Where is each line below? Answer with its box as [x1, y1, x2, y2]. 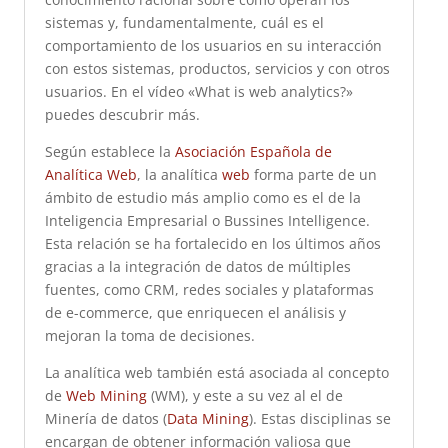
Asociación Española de [174, 142, 332, 161]
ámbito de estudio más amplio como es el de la [44, 188, 361, 207]
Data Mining [166, 409, 249, 428]
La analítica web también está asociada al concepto [44, 363, 389, 382]
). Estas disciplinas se [248, 409, 391, 428]
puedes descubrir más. [44, 105, 200, 124]
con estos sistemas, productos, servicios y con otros [44, 59, 390, 78]
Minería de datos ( [44, 409, 167, 428]
